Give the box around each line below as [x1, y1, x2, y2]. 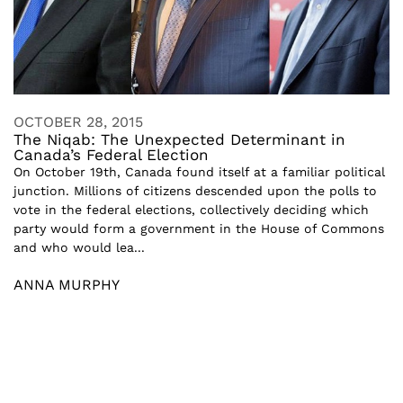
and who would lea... [13, 239, 145, 255]
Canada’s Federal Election [13, 145, 209, 164]
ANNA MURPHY [13, 275, 120, 293]
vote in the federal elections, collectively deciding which [13, 201, 369, 217]
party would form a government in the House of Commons [13, 220, 384, 236]
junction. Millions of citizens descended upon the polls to [13, 183, 377, 198]
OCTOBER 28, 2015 [13, 112, 143, 130]
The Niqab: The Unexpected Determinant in [13, 130, 345, 148]
